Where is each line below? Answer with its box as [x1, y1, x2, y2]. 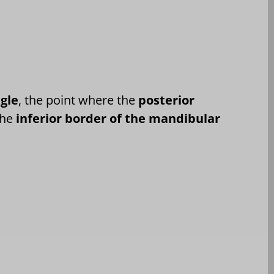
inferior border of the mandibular [16, 110, 221, 127]
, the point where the [18, 92, 139, 109]
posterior [138, 92, 195, 109]
